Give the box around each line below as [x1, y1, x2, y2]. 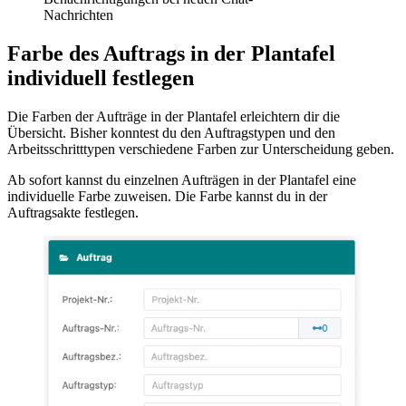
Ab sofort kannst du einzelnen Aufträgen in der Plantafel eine [7, 171, 356, 188]
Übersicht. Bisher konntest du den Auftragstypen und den [7, 124, 335, 140]
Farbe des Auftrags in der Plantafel [7, 41, 335, 65]
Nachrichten [43, 6, 113, 23]
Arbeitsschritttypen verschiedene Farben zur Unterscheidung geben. [7, 140, 394, 157]
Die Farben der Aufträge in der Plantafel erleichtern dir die [7, 108, 340, 124]
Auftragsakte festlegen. [7, 204, 139, 220]
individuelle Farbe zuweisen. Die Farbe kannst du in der [7, 188, 327, 204]
